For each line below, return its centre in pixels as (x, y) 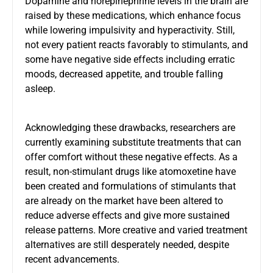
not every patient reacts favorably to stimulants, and (136, 44)
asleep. (40, 88)
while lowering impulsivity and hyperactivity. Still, (130, 30)
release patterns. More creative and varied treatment (136, 230)
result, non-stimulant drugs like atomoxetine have (130, 171)
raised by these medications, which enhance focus (133, 15)
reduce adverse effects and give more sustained (127, 215)
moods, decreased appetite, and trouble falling (124, 74)
